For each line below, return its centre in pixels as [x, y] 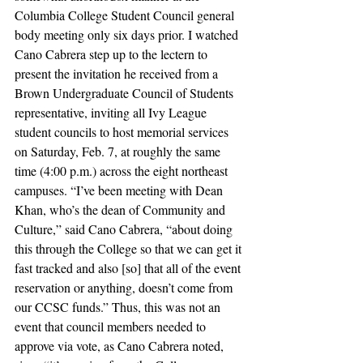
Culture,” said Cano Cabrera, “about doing [125, 229]
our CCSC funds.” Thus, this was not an [119, 307]
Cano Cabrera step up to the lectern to [113, 54]
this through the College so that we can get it [130, 248]
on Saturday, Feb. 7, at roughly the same [119, 151]
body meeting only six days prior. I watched [128, 34]
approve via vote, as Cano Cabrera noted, [121, 346]
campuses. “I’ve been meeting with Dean [120, 190]
